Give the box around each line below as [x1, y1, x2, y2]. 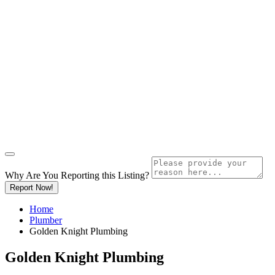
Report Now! [10, 182, 53, 192]
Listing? [118, 169, 149, 180]
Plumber [29, 214, 62, 225]
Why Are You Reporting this [5, 169, 118, 180]
